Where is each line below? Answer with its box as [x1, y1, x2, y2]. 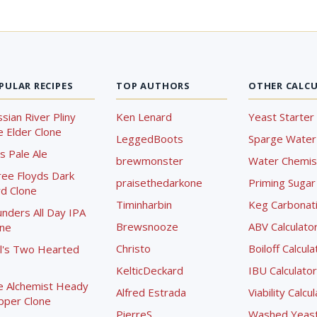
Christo [116, 241, 151, 255]
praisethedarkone [116, 175, 203, 190]
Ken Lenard [116, 110, 173, 124]
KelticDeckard [116, 263, 184, 277]
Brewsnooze [116, 219, 179, 234]
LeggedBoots [116, 132, 184, 146]
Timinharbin [116, 197, 173, 212]
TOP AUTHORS [116, 79, 190, 92]
